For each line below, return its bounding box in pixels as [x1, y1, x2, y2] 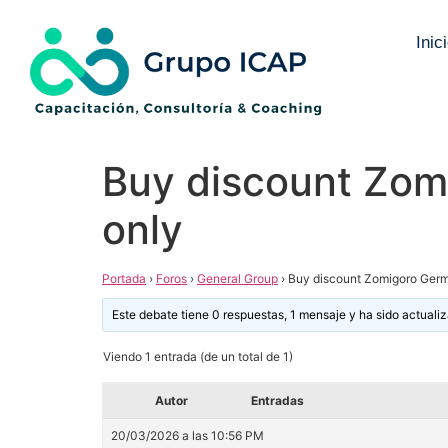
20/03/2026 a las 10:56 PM [111, 428, 264, 444]
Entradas [251, 393, 304, 409]
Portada [102, 271, 146, 287]
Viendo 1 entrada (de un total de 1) [103, 349, 293, 365]
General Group [197, 271, 278, 287]
